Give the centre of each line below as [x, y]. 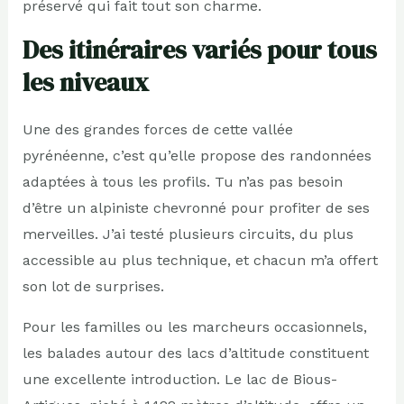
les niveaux [85, 82]
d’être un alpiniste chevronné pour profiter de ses [196, 207]
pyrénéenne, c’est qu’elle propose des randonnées [197, 155]
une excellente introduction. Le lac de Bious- [179, 379]
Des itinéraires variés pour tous [199, 49]
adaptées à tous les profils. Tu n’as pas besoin [182, 181]
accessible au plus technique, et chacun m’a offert [200, 260]
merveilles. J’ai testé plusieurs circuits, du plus [188, 234]
